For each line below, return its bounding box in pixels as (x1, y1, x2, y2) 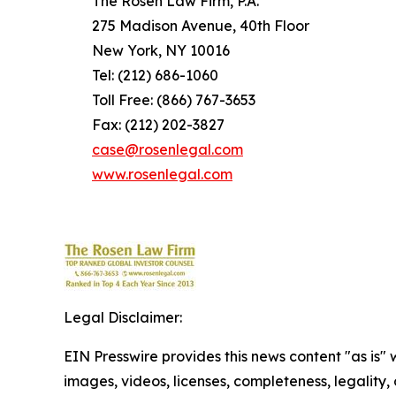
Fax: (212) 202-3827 (64, 115, 225, 133)
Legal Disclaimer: (64, 308, 182, 326)
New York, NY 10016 (64, 41, 230, 59)
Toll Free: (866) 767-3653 (64, 90, 255, 109)
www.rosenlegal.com (92, 164, 232, 183)
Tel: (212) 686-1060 (64, 65, 218, 84)
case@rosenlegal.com (92, 140, 243, 158)
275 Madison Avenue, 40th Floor (64, 16, 309, 34)
